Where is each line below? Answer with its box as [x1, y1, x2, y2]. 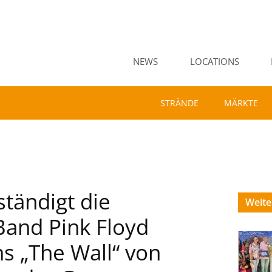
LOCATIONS [189, 55, 239, 67]
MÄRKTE [224, 97, 258, 109]
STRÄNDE [160, 97, 199, 109]
